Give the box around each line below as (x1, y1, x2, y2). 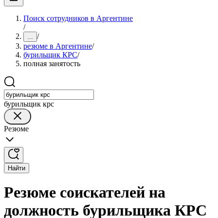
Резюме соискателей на (4, 183, 165, 201)
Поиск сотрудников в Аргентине (23, 14, 133, 22)
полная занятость (23, 59, 80, 68)
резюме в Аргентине (23, 42, 92, 50)
